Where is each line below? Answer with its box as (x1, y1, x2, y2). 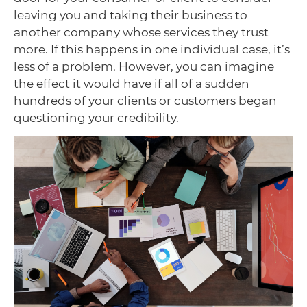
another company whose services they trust (14, 25, 269, 39)
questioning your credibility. (14, 110, 179, 125)
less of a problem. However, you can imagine (14, 59, 274, 73)
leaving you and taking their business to (14, 8, 247, 22)
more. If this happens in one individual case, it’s (14, 42, 290, 56)
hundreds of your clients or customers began (14, 93, 277, 108)
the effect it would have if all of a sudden (14, 76, 249, 90)
